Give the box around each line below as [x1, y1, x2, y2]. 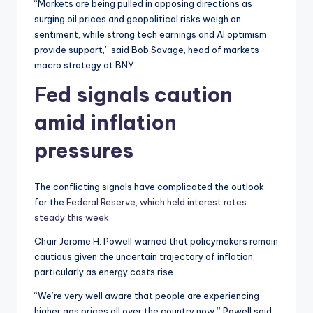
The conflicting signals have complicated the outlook [34, 181, 264, 192]
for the [34, 196, 64, 208]
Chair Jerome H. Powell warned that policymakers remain [34, 235, 278, 247]
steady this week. [34, 212, 111, 223]
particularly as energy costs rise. [34, 266, 175, 277]
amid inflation [34, 110, 177, 136]
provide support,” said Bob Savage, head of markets [34, 44, 259, 55]
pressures [34, 138, 133, 163]
